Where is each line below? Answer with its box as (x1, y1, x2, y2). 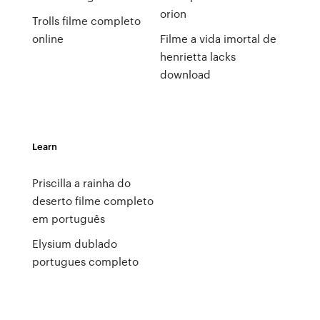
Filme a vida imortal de (159, 31, 276, 46)
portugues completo (31, 254, 139, 269)
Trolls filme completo (31, 13, 141, 29)
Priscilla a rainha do (31, 175, 131, 191)
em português (31, 211, 105, 226)
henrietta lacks (159, 49, 236, 64)
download (159, 66, 211, 82)
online (31, 31, 64, 46)
